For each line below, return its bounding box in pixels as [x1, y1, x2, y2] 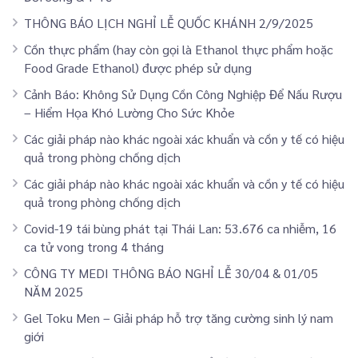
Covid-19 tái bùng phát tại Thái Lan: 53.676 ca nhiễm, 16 [24, 219, 336, 237]
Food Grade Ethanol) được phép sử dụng [24, 58, 252, 76]
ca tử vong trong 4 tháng [24, 237, 164, 255]
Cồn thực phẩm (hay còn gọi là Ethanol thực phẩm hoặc [24, 40, 333, 58]
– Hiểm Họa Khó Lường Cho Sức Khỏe [24, 103, 235, 121]
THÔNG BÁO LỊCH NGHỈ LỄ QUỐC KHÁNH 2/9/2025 [24, 14, 313, 31]
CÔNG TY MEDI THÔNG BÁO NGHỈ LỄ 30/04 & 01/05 [24, 264, 318, 281]
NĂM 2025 [24, 282, 83, 300]
